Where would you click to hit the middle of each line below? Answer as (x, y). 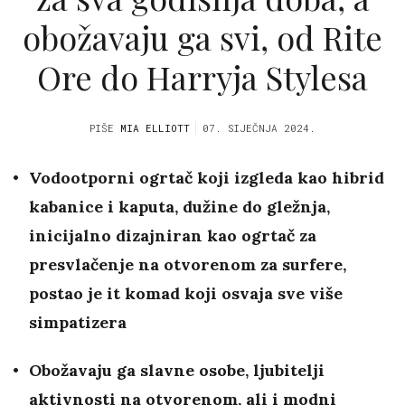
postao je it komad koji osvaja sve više (186, 294)
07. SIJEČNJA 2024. (259, 128)
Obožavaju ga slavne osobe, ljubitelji (177, 371)
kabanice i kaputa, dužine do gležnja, (179, 207)
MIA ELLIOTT (155, 128)
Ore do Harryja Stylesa (202, 76)
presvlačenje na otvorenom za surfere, (188, 265)
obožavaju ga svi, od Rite (202, 37)
